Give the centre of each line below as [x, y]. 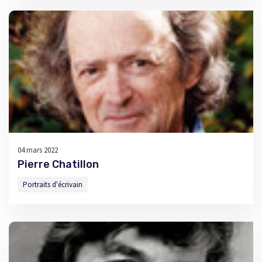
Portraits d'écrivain [53, 185]
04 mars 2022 [38, 150]
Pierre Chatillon [58, 164]
